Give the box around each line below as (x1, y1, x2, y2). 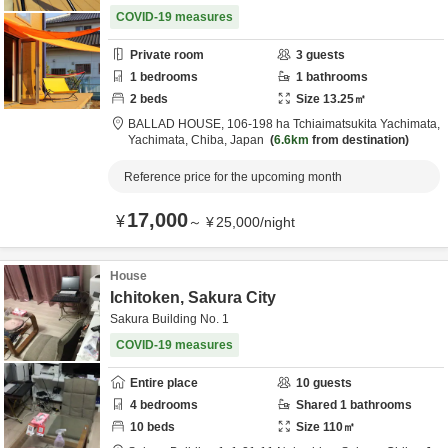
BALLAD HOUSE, (128, 117, 227, 131)
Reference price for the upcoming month (124, 170, 342, 184)
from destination (309, 133, 405, 147)
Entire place (130, 376, 198, 390)
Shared (296, 398, 340, 412)
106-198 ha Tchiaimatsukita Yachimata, (227, 117, 440, 131)
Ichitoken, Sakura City (110, 289, 276, 306)
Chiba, (191, 133, 230, 147)
